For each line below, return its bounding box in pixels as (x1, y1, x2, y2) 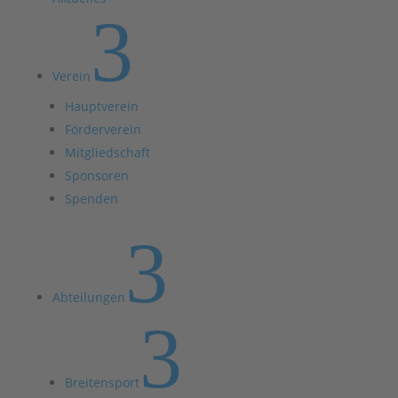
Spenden (64, 190, 118, 207)
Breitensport (64, 374, 139, 391)
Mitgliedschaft (64, 144, 150, 161)
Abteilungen (52, 289, 125, 306)
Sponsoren (64, 167, 129, 184)
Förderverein (64, 121, 141, 138)
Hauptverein (64, 98, 139, 115)
